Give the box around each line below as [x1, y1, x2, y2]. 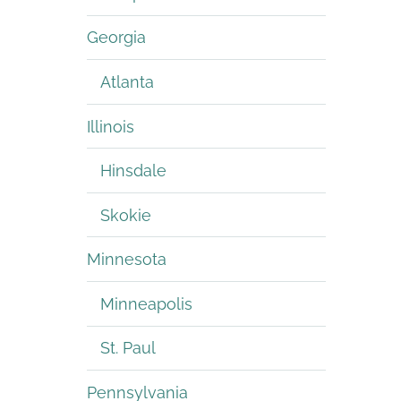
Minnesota [87, 250, 166, 269]
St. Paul [100, 338, 156, 358]
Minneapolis [100, 294, 192, 313]
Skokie [100, 205, 151, 225]
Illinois [87, 116, 134, 136]
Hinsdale [100, 161, 166, 181]
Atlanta [100, 72, 154, 91]
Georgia [87, 28, 146, 47]
